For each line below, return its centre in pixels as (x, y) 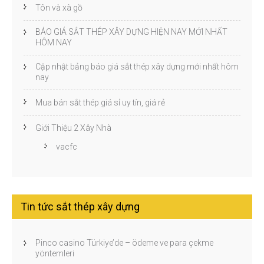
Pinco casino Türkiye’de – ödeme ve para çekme (124, 243)
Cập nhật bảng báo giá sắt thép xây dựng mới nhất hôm (137, 67)
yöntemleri (55, 254)
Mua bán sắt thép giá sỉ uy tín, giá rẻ (100, 103)
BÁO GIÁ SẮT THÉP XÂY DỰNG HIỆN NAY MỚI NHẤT (131, 32)
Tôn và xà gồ (59, 8)
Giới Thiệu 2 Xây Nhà (73, 128)
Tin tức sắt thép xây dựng (80, 207)
